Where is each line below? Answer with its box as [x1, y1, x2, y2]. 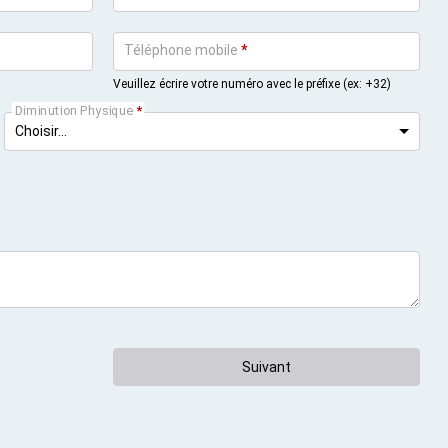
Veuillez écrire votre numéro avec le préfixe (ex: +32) [113, 77, 392, 92]
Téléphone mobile [124, 41, 239, 58]
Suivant [242, 358, 292, 375]
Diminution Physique [14, 102, 133, 118]
